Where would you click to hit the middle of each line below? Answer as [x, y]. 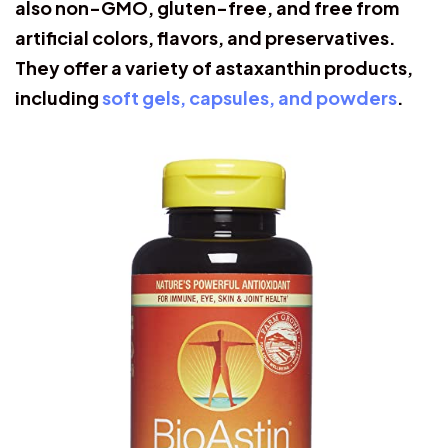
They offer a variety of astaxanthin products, [214, 67]
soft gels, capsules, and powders [249, 97]
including [58, 97]
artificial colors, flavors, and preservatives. [205, 37]
